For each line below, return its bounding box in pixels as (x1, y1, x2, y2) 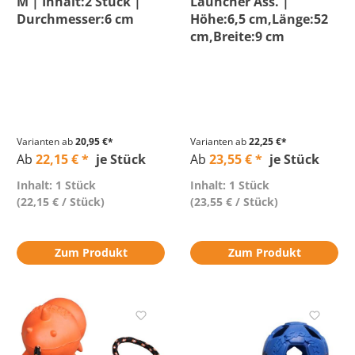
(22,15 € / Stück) (17, 194, 105, 209)
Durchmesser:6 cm (17, 10, 134, 28)
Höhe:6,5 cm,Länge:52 (190, 10, 328, 28)
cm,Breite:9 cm (190, 28, 284, 45)
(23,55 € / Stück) (190, 194, 278, 209)
